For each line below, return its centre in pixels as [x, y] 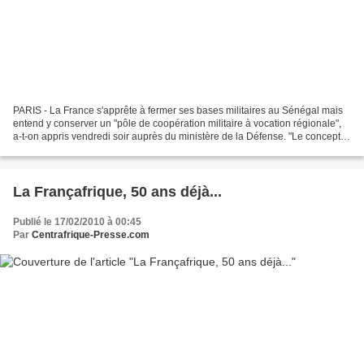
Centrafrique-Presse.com [91, 235]
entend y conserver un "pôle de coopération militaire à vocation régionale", [177, 124]
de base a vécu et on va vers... [80, 150]
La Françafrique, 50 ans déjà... [117, 192]
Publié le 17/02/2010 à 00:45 [77, 222]
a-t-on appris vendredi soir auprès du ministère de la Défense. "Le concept [177, 137]
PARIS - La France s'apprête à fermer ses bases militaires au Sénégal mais [178, 111]
